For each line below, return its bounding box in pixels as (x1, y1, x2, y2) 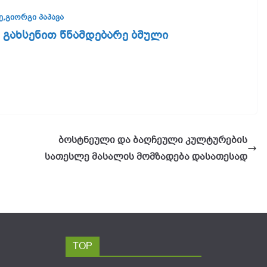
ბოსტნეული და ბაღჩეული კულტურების (58, 133, 247, 147)
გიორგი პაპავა (5, 12, 64, 23)
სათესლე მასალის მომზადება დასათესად (45, 150, 247, 163)
